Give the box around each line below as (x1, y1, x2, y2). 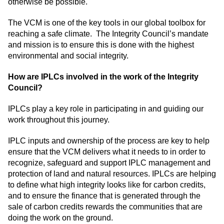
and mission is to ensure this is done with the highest (8, 40, 194, 49)
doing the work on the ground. (8, 213, 113, 222)
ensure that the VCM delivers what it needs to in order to (8, 147, 205, 156)
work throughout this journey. (8, 115, 109, 124)
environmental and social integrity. (8, 51, 128, 60)
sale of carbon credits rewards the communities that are (8, 202, 202, 211)
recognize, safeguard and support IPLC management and (8, 158, 210, 167)
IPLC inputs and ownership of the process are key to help (8, 136, 209, 145)
